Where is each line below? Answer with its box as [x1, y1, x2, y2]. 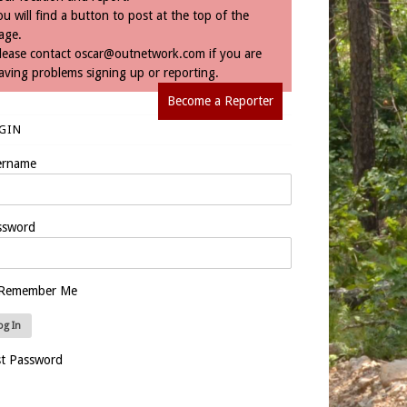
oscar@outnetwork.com [74, 46, 205, 61]
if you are [204, 46, 262, 61]
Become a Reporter [167, 94, 274, 108]
